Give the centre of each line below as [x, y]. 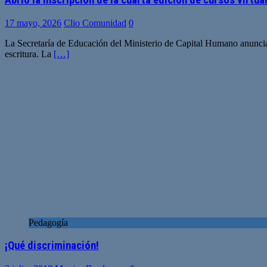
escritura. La [29, 54]
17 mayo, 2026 [33, 23]
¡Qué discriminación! [52, 246]
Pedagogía [48, 222]
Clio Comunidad [95, 23]
